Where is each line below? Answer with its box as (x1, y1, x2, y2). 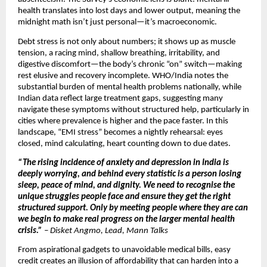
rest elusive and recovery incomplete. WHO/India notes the (18, 71, 228, 80)
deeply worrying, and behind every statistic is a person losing (18, 170, 241, 179)
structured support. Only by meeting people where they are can (18, 204, 248, 213)
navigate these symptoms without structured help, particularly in (18, 105, 249, 114)
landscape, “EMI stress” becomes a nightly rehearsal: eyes (18, 128, 223, 137)
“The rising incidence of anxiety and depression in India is (18, 159, 229, 168)
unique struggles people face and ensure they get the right (18, 193, 231, 202)
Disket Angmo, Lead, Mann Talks (50, 226, 168, 236)
